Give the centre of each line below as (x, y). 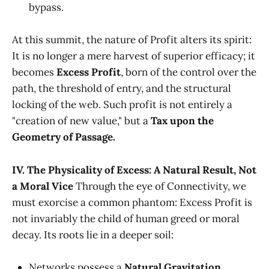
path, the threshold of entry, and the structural (122, 89)
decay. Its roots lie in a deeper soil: (93, 234)
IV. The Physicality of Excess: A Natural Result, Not (134, 170)
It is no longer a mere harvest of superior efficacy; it (134, 56)
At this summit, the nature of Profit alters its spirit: (132, 40)
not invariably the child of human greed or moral (126, 218)
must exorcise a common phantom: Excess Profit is (132, 202)
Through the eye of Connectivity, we (160, 186)
